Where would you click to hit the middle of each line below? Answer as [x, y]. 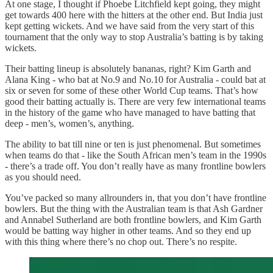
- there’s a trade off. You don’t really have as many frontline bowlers [135, 166]
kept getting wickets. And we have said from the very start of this [129, 26]
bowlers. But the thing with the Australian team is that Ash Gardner [134, 208]
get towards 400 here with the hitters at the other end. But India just [134, 15]
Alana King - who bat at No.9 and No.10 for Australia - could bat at [135, 79]
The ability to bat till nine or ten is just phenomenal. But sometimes [133, 144]
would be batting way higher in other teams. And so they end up [128, 230]
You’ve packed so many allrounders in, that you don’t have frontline [136, 197]
